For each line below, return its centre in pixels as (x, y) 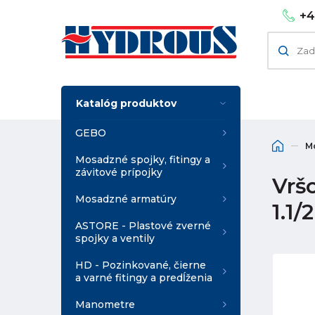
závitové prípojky (119, 172)
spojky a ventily (115, 238)
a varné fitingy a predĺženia (144, 278)
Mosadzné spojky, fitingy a (143, 160)
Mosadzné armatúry (126, 199)
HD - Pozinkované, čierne (141, 265)
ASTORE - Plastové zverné (143, 226)
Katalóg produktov (126, 103)
